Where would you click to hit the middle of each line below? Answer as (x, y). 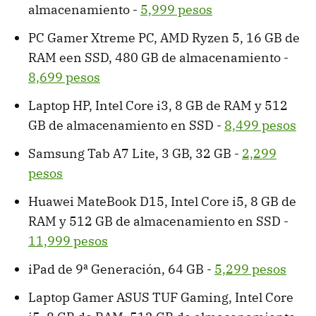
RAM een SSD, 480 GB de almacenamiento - (158, 58)
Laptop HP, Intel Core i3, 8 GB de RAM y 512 (158, 106)
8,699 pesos (64, 78)
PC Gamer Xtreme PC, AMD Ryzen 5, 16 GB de (164, 38)
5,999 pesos (176, 10)
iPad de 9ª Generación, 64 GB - (121, 269)
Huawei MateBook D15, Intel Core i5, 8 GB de (162, 202)
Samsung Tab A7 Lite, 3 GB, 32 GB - (135, 154)
